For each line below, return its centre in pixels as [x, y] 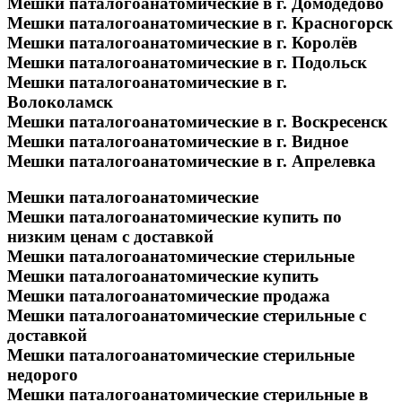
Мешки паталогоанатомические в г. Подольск [187, 62]
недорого [43, 375]
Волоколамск [60, 101]
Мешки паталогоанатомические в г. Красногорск [200, 22]
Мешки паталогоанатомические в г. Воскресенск [197, 121]
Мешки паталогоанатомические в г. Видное [178, 141]
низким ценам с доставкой [110, 237]
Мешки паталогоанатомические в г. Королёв [182, 42]
